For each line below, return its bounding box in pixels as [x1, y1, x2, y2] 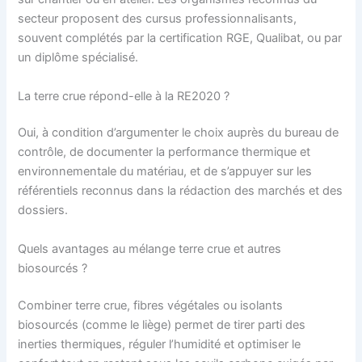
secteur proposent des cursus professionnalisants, [18, 11, 297, 27]
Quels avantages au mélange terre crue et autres [18, 241, 282, 256]
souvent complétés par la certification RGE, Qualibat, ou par [18, 31, 343, 46]
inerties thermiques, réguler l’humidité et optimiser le [18, 336, 301, 351]
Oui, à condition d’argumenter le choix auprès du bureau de [18, 125, 339, 141]
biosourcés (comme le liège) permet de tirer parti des [18, 317, 306, 332]
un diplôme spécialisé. [18, 50, 139, 65]
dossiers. [18, 203, 69, 218]
